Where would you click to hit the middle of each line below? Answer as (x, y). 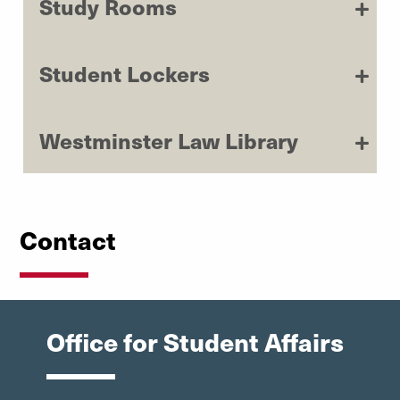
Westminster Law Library (169, 140)
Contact (68, 239)
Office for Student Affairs (195, 341)
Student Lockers (125, 73)
